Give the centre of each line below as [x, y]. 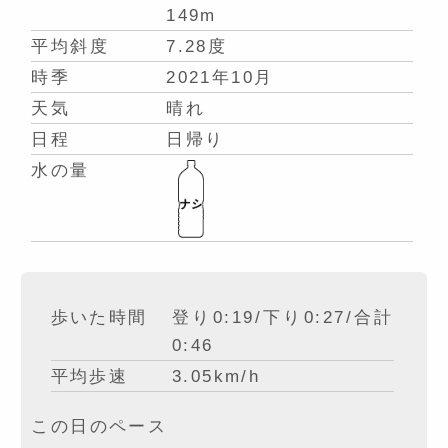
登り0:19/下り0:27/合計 [283, 317]
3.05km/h [216, 376]
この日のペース [99, 426]
